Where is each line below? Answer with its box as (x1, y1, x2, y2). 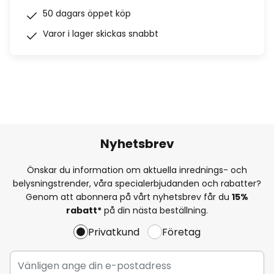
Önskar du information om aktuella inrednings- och (27, 163, 247, 176)
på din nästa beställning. (102, 204, 208, 217)
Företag (162, 224, 201, 239)
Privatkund (88, 224, 139, 239)
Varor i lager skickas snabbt (43, 28, 158, 40)
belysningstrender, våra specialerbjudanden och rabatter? (13, 177, 261, 190)
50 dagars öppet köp (43, 7, 131, 20)
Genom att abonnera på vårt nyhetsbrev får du (26, 190, 232, 203)
